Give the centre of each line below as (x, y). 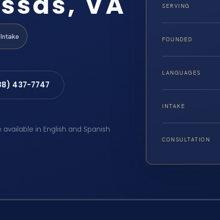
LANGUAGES (181, 73)
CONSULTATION (186, 140)
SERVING (176, 6)
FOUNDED (177, 40)
